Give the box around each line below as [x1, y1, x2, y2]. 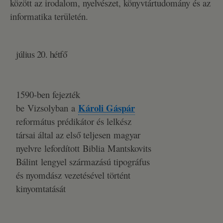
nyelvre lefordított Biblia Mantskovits [16, 142, 151, 154]
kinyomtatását [16, 182, 66, 195]
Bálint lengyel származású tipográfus [16, 155, 150, 168]
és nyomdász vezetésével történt [16, 169, 130, 181]
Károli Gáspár [78, 101, 135, 114]
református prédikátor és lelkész [16, 115, 131, 127]
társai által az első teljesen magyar [16, 128, 140, 141]
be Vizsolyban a [16, 102, 78, 114]
